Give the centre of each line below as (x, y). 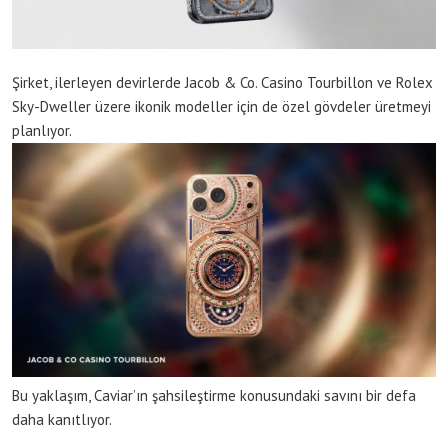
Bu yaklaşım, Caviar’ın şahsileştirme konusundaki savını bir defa (214, 395)
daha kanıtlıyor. (62, 419)
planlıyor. (45, 131)
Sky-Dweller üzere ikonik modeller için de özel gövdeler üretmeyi (221, 107)
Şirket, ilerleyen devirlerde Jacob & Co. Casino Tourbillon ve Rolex (222, 83)
